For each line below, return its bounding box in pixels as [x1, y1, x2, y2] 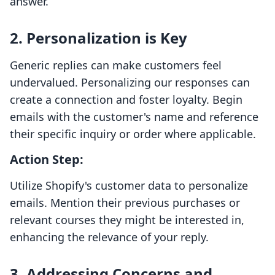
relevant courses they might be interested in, [10, 212, 244, 228]
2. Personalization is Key [10, 28, 187, 48]
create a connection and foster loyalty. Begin [10, 92, 242, 107]
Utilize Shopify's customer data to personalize [10, 178, 248, 193]
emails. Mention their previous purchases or [10, 195, 240, 211]
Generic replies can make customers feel [10, 58, 222, 73]
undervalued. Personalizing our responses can [10, 75, 250, 90]
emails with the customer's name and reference [10, 109, 258, 125]
